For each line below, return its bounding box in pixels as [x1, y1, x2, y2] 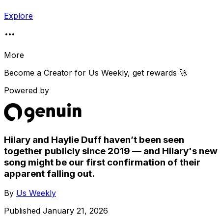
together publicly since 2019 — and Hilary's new [4, 145, 218, 157]
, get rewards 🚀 [128, 68, 187, 78]
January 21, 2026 [43, 206, 108, 216]
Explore [4, 11, 33, 21]
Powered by [4, 85, 49, 95]
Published [4, 206, 43, 216]
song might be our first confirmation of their [4, 156, 200, 168]
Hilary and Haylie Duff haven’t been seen [4, 134, 184, 145]
